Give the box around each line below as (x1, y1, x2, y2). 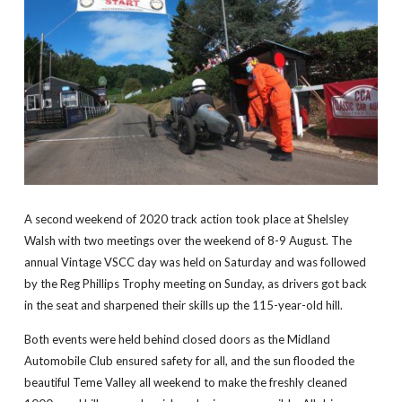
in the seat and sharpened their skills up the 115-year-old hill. (23, 298, 343, 313)
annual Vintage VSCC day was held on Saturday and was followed (23, 255, 366, 270)
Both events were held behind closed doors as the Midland (23, 332, 330, 347)
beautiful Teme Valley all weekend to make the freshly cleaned (23, 375, 347, 390)
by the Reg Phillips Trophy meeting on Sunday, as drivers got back (23, 276, 367, 292)
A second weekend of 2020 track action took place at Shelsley (23, 212, 349, 227)
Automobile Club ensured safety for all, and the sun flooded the (23, 354, 354, 369)
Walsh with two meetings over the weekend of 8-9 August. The (23, 233, 352, 249)
